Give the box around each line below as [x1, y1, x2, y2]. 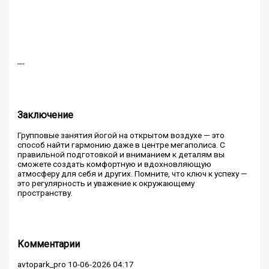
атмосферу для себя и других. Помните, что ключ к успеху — [17, 168, 248, 178]
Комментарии [17, 238, 80, 250]
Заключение [17, 109, 74, 121]
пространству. [17, 187, 73, 198]
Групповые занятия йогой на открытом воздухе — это [17, 130, 225, 140]
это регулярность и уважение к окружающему [17, 178, 195, 188]
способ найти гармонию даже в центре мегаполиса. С [17, 139, 226, 150]
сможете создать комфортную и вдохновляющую [17, 159, 212, 169]
